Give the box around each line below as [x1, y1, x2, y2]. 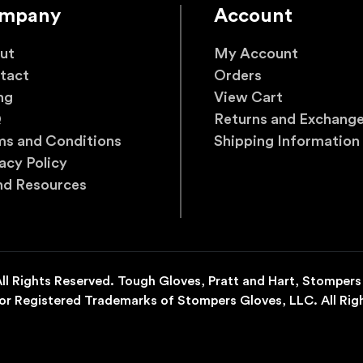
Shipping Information [214, 134, 360, 149]
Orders [214, 68, 262, 83]
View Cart [214, 90, 283, 105]
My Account [214, 46, 298, 62]
